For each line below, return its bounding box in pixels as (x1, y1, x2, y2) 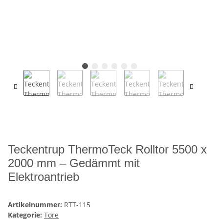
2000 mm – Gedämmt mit (8, 156, 140, 170)
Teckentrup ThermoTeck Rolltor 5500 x (8, 143, 207, 156)
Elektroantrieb (8, 170, 79, 184)
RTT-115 (64, 200, 90, 210)
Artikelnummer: (8, 200, 64, 210)
